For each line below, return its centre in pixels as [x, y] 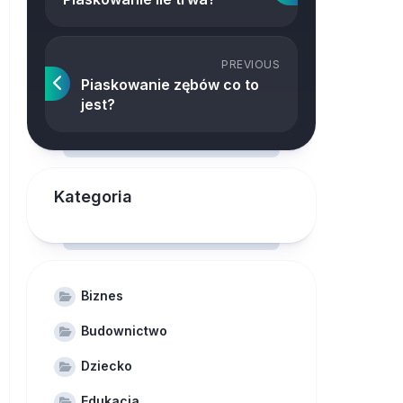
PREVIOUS [251, 64]
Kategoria [93, 197]
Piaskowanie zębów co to [170, 85]
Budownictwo [124, 331]
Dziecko [107, 366]
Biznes [102, 296]
